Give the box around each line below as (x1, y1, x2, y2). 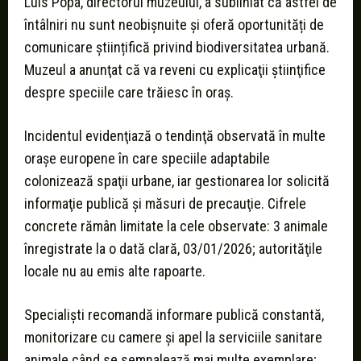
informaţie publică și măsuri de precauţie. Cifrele (24, 195, 306, 213)
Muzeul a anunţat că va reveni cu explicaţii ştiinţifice (24, 61, 326, 79)
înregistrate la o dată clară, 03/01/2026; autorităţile (24, 240, 322, 258)
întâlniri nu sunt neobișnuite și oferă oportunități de (24, 16, 324, 34)
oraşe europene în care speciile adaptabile (24, 150, 270, 168)
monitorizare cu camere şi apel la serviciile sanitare (24, 329, 322, 346)
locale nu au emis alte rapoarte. (24, 263, 205, 280)
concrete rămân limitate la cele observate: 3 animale (24, 218, 328, 235)
